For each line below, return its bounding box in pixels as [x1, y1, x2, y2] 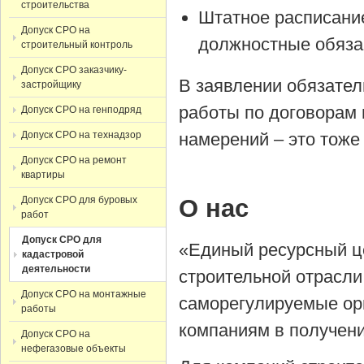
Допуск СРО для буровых [21, 194, 137, 206]
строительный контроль [21, 39, 132, 50]
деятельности [22, 263, 90, 275]
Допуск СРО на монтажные [21, 288, 146, 300]
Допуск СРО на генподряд [21, 104, 141, 115]
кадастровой [22, 249, 84, 260]
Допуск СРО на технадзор [21, 129, 141, 141]
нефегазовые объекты [21, 343, 126, 354]
